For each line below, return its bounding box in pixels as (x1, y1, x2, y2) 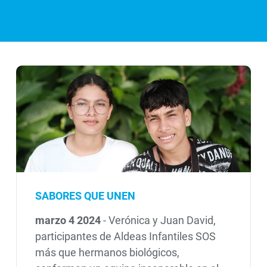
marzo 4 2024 (35, 214, 103, 227)
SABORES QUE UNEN (35, 189, 135, 202)
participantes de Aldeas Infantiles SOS (35, 230, 216, 243)
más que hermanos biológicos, (35, 246, 179, 259)
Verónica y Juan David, (108, 214, 216, 227)
